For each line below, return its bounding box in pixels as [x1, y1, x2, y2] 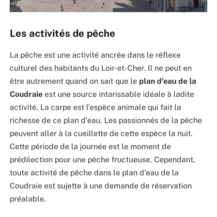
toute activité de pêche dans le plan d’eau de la [10, 168, 179, 177]
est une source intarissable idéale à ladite [43, 89, 194, 99]
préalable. [10, 194, 46, 203]
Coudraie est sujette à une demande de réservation [10, 181, 192, 190]
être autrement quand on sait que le [10, 76, 139, 86]
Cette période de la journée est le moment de [10, 141, 171, 151]
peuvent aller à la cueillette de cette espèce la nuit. [10, 128, 193, 138]
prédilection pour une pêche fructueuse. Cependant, [10, 155, 195, 164]
